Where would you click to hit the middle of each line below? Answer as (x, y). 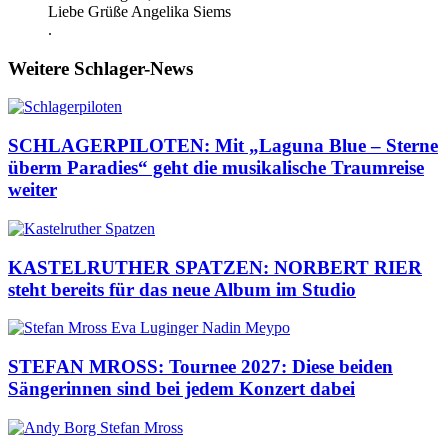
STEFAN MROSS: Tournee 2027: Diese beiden (200, 367)
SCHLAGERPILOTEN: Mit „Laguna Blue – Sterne (223, 146)
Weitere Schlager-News (100, 68)
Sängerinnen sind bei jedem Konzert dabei (181, 389)
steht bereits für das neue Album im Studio (182, 289)
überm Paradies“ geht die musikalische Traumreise (216, 168)
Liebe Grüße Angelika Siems (139, 11)
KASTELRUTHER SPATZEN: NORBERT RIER (215, 267)
